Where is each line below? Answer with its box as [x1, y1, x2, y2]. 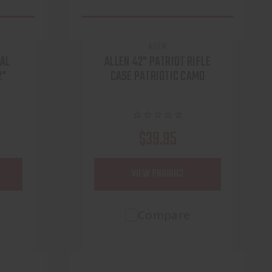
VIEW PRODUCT [131, 166, 184, 183]
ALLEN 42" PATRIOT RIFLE [104, 52, 211, 73]
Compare [137, 207, 191, 223]
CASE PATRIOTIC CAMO [110, 66, 205, 87]
